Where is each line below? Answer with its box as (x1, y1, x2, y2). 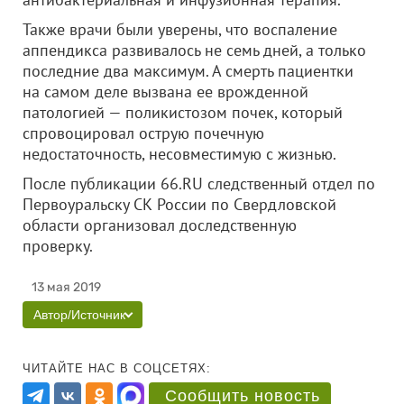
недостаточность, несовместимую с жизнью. (23, 143, 336, 164)
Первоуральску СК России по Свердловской (23, 194, 336, 215)
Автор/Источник (33, 308, 125, 322)
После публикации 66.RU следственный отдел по (23, 173, 375, 194)
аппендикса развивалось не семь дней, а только (23, 40, 366, 60)
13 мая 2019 (32, 280, 101, 295)
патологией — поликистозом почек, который (23, 102, 343, 123)
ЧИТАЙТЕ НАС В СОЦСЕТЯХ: (23, 362, 211, 375)
